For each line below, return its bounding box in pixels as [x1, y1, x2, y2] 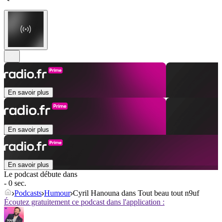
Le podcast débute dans [4, 170, 77, 179]
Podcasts [14, 189, 42, 198]
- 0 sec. [4, 179, 26, 188]
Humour [44, 189, 70, 198]
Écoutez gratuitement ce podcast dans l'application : [4, 198, 165, 207]
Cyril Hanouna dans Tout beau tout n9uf [73, 189, 199, 198]
